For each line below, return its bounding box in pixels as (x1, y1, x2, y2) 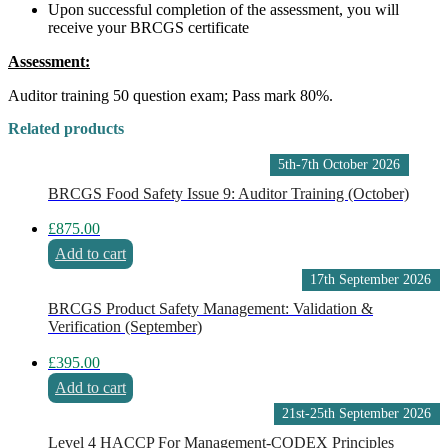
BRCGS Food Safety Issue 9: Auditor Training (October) (48, 184, 409, 202)
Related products (8, 119, 124, 137)
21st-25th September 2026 (282, 405, 432, 421)
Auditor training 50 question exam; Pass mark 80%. (8, 87, 333, 105)
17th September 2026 (310, 272, 432, 288)
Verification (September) (48, 318, 202, 336)
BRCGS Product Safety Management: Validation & (48, 300, 373, 318)
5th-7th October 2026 (278, 156, 401, 172)
